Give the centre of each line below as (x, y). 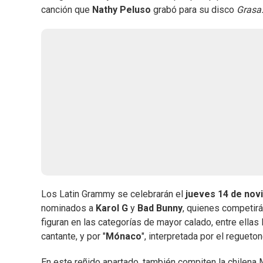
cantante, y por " (73, 237)
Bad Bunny (160, 208)
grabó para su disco (195, 10)
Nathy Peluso (123, 10)
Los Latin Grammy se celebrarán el (113, 194)
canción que (67, 10)
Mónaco (124, 237)
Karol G (112, 208)
